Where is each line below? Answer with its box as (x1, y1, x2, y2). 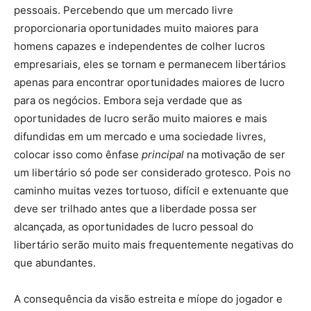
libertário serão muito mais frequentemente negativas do (14, 238, 294, 251)
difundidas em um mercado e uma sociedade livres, (14, 130, 266, 143)
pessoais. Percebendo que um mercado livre (14, 3, 233, 17)
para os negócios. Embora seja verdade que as (14, 94, 242, 107)
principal (142, 148, 184, 161)
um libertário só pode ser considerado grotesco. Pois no (14, 166, 291, 179)
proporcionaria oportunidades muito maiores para (14, 22, 258, 35)
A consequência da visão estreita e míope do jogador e (14, 292, 283, 305)
